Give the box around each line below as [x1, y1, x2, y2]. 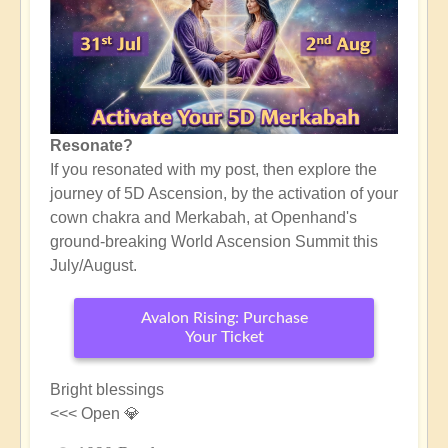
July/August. [50, 256, 137, 274]
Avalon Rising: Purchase [140, 309, 308, 326]
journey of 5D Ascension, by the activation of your [50, 184, 398, 202]
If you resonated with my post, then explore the [50, 160, 377, 178]
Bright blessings [50, 380, 164, 398]
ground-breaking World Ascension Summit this [50, 232, 378, 250]
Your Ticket [184, 328, 264, 345]
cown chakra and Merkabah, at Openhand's [50, 208, 357, 226]
